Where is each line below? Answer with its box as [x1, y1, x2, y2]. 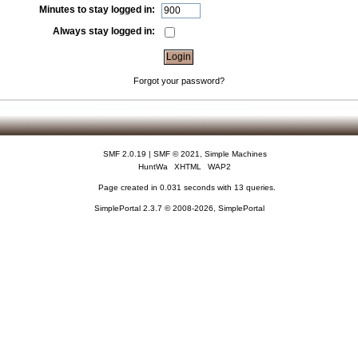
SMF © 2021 [153, 149, 200, 159]
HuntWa [138, 162, 169, 172]
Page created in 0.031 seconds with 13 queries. [97, 183, 276, 193]
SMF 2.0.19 [102, 149, 146, 159]
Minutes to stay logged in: [39, 4, 156, 16]
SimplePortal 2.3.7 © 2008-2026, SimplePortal [93, 204, 265, 213]
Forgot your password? [133, 75, 225, 86]
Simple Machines [204, 149, 267, 159]
